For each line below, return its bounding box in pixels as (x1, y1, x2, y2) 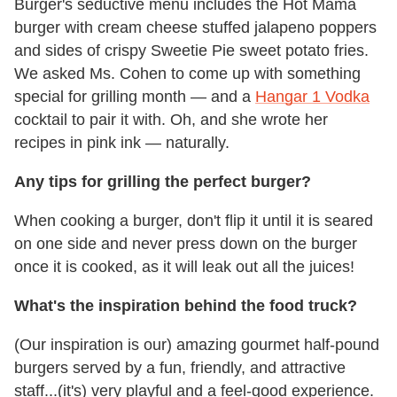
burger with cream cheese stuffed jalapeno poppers (14, 18, 377, 36)
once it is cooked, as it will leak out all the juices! (14, 257, 354, 276)
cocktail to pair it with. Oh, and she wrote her (14, 110, 328, 128)
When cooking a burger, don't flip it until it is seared (14, 211, 373, 230)
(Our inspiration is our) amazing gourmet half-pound (14, 335, 379, 354)
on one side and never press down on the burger (14, 234, 357, 253)
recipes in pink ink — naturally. (14, 133, 230, 152)
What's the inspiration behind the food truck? (14, 296, 357, 315)
